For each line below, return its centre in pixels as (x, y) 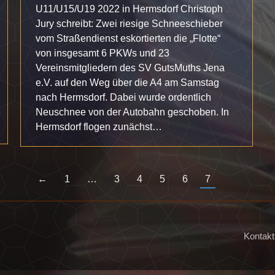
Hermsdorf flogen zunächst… (99, 127)
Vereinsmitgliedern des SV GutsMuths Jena (130, 68)
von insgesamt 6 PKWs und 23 (103, 53)
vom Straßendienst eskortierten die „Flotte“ (128, 38)
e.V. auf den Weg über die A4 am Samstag (127, 83)
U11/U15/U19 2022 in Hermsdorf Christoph (129, 9)
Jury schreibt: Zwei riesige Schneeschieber (129, 24)
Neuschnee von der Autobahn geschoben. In (132, 112)
